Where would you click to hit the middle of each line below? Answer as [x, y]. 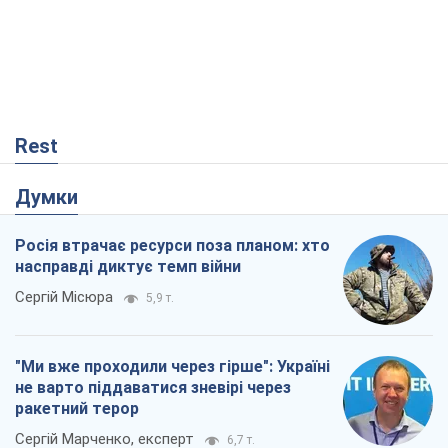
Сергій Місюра [64, 297]
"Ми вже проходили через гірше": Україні [172, 367]
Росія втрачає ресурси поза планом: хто [172, 246]
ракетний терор [77, 409]
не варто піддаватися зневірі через [153, 388]
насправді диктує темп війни [128, 267]
